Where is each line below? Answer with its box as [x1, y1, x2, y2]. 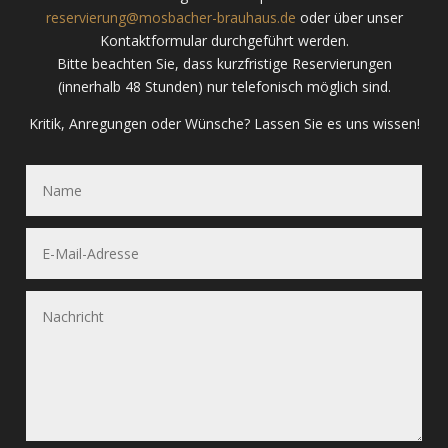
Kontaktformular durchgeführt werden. [99, 30, 349, 50]
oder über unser [295, 7, 403, 27]
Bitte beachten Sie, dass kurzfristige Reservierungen [56, 53, 392, 73]
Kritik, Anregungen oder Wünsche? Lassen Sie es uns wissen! [28, 113, 420, 133]
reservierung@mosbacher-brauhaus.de [45, 7, 296, 27]
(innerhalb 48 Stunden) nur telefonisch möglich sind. [57, 76, 391, 96]
